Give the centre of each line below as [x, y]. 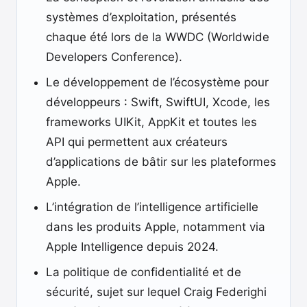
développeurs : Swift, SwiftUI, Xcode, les [158, 102]
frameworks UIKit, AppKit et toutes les [151, 122]
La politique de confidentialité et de [144, 272]
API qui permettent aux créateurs [137, 142]
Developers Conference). [114, 57]
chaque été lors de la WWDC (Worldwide [158, 37]
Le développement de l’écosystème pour [157, 82]
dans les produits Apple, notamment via [156, 227]
